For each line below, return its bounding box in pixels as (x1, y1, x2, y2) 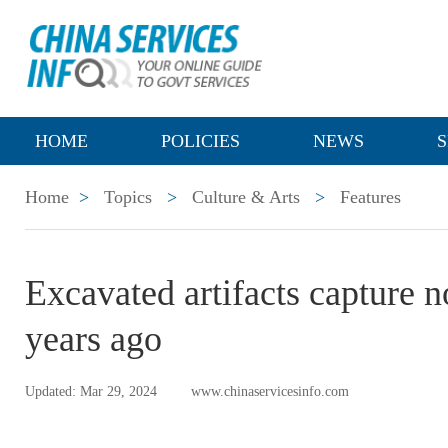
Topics (104, 187, 152, 207)
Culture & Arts (192, 187, 300, 207)
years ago (25, 319, 162, 359)
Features (340, 187, 401, 207)
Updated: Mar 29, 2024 (25, 384, 157, 399)
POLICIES (161, 131, 240, 151)
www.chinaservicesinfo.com (191, 384, 349, 399)
